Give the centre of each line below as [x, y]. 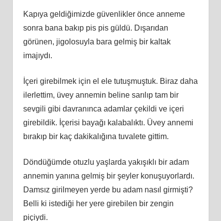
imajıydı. [37, 55]
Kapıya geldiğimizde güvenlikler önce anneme [104, 14]
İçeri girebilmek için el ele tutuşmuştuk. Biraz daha [110, 81]
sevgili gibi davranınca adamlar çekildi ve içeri [103, 109]
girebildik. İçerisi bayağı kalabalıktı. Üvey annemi [108, 122]
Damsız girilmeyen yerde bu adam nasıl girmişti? [108, 189]
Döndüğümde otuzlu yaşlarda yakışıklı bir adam [106, 162]
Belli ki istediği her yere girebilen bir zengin [98, 203]
